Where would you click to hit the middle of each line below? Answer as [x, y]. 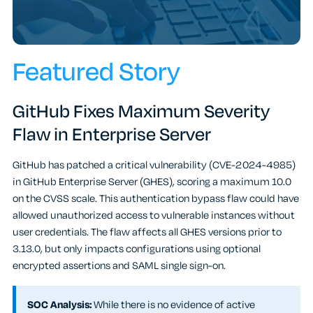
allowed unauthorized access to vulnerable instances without [154, 215]
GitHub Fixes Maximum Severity [141, 111]
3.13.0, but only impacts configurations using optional [137, 249]
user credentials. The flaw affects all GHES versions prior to [147, 232]
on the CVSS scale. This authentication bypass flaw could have [156, 198]
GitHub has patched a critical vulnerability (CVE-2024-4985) [154, 165]
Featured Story [96, 72]
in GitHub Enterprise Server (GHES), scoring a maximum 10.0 [152, 182]
